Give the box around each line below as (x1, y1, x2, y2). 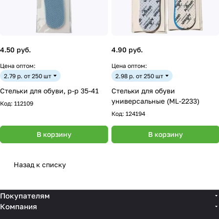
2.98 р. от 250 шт (115, 72, 163, 80)
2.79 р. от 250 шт (4, 72, 51, 80)
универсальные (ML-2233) (111, 97, 199, 105)
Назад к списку (14, 160, 66, 169)
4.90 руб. (111, 45, 143, 54)
